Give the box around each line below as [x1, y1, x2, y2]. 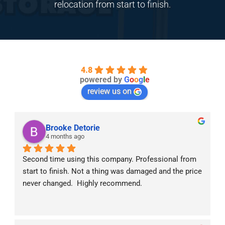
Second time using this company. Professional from [23, 155, 197, 164]
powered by [79, 75, 124, 85]
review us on [87, 86, 132, 96]
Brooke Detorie [46, 123, 100, 133]
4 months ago [46, 133, 85, 141]
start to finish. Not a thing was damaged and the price [23, 167, 202, 176]
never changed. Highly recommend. [23, 179, 143, 188]
